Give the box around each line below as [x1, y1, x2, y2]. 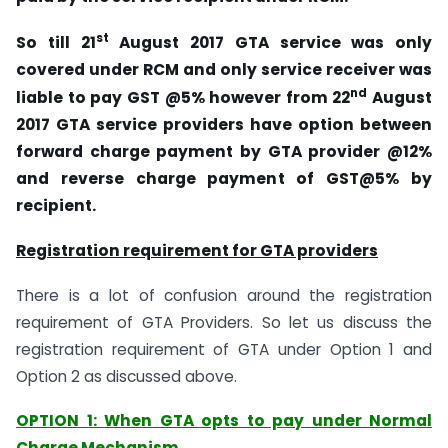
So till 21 [16, 31, 96, 53]
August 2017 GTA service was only [108, 31, 432, 53]
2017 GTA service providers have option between [16, 114, 432, 136]
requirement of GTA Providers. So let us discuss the [16, 311, 432, 333]
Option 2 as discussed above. [16, 365, 237, 387]
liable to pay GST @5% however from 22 [16, 87, 351, 109]
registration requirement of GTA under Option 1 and [16, 338, 432, 360]
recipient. [16, 195, 96, 217]
